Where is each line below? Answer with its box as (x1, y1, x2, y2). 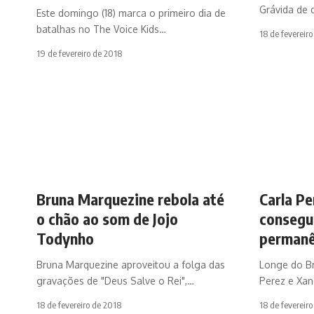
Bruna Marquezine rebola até (36, 189, 224, 209)
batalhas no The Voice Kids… (36, 22, 166, 35)
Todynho (36, 228, 94, 248)
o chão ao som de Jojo (36, 208, 178, 228)
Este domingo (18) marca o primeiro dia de (36, 6, 226, 19)
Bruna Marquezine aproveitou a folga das (36, 258, 225, 271)
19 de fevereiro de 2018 (36, 47, 122, 59)
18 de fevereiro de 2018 (36, 299, 121, 310)
